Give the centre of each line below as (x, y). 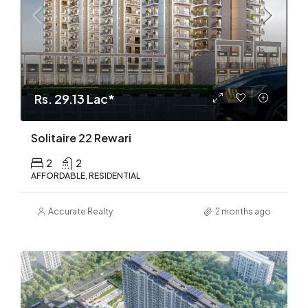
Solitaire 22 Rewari (81, 138)
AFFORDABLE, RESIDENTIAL (86, 176)
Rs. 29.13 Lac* (75, 99)
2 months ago (243, 212)
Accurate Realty (80, 212)
